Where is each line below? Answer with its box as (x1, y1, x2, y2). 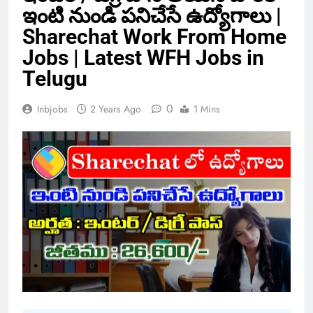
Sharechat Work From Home (22, 24, 286, 49)
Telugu (22, 66, 87, 91)
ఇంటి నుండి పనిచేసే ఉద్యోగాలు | (22, 3, 282, 28)
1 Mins (194, 101, 220, 116)
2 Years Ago (90, 101, 141, 116)
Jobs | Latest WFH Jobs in (22, 45, 264, 70)
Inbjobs (37, 101, 68, 116)
